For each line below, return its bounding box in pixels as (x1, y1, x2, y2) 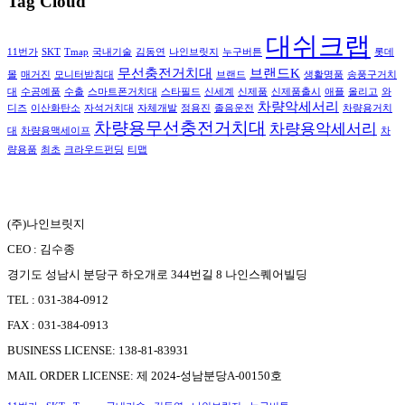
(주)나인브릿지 (7, 217, 85, 231)
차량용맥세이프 (21, 126, 90, 137)
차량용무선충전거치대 (94, 118, 266, 138)
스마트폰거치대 (88, 87, 157, 98)
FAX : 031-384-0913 (7, 318, 108, 333)
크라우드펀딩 (64, 145, 124, 155)
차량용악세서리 (269, 120, 377, 138)
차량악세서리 (258, 99, 339, 115)
